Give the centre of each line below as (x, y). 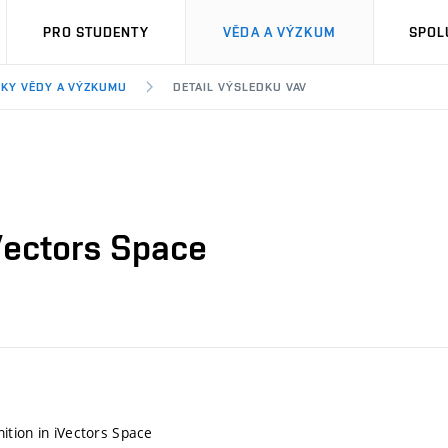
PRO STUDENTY (96, 32)
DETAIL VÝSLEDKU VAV (240, 87)
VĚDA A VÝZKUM (279, 32)
